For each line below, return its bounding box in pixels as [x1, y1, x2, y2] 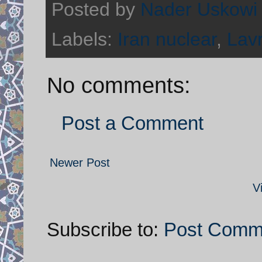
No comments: [47, 72, 191, 98]
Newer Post [50, 156, 110, 169]
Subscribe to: [47, 218, 164, 240]
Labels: [51, 28, 118, 50]
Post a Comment [61, 112, 204, 134]
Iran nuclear [118, 28, 216, 50]
